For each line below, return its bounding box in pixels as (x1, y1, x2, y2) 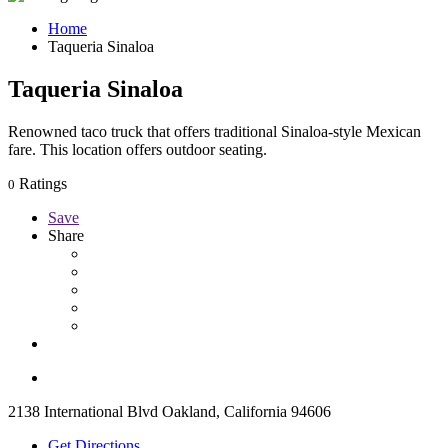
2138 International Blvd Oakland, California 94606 (8, 402, 331, 420)
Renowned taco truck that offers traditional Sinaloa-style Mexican (8, 122, 421, 140)
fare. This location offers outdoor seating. (8, 140, 267, 158)
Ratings (15, 174, 67, 192)
